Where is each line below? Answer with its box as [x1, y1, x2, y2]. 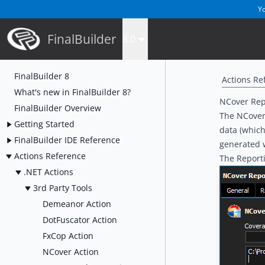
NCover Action [43, 245, 99, 257]
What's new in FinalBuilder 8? [14, 86, 131, 98]
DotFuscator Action [43, 214, 117, 225]
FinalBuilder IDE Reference [14, 134, 120, 146]
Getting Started [14, 118, 75, 130]
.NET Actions [24, 166, 73, 177]
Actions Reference [14, 150, 86, 161]
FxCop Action [43, 230, 93, 241]
